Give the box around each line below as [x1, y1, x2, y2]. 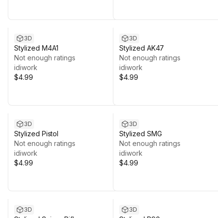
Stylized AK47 [119, 44, 164, 52]
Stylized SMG [119, 129, 162, 138]
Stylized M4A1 [14, 44, 59, 52]
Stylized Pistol [14, 129, 59, 138]
